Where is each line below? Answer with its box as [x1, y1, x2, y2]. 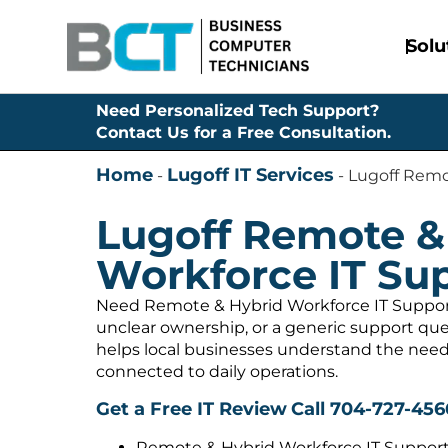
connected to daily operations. [96, 361, 338, 381]
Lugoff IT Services [167, 164, 334, 187]
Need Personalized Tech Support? [96, 101, 379, 121]
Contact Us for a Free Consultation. [96, 123, 391, 143]
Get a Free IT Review [96, 398, 287, 421]
